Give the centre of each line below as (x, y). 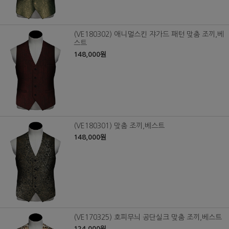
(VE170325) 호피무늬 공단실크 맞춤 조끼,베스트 (148, 217)
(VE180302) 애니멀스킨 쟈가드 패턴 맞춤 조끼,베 (149, 35)
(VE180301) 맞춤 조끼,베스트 (119, 126)
